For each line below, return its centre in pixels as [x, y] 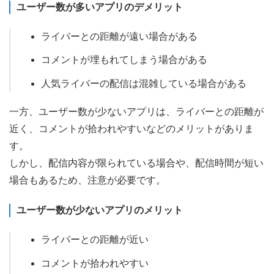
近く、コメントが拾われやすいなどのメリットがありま [131, 129]
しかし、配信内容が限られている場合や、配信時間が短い [136, 163]
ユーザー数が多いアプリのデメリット [100, 7]
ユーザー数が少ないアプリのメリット [100, 210]
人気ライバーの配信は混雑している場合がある [144, 84]
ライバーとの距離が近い [95, 240]
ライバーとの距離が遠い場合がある [119, 36]
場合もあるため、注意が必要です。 [87, 180]
